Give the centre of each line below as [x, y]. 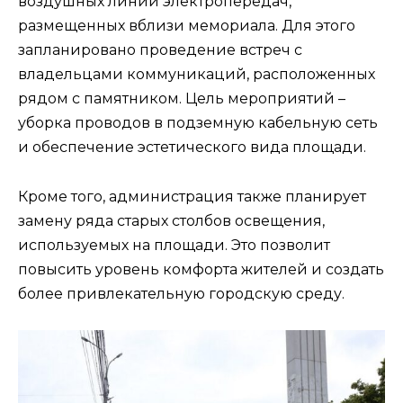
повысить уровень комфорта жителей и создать [201, 269]
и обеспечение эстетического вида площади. [192, 148]
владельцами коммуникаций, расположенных [197, 75]
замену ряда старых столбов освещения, [171, 220]
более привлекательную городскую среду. [181, 293]
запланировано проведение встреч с [160, 50]
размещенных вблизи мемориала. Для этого [187, 26]
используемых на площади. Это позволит [174, 245]
